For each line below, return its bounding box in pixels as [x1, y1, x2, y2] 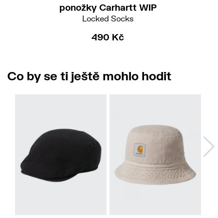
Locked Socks [82, 14, 133, 23]
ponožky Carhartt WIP [59, 2, 157, 13]
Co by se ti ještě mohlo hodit [7, 68, 171, 83]
